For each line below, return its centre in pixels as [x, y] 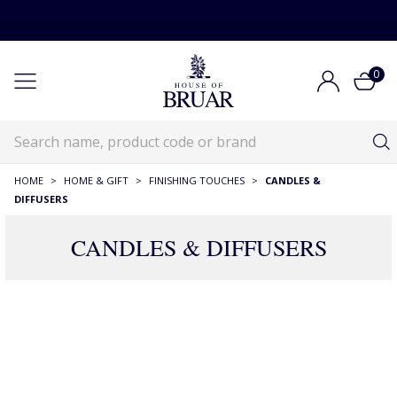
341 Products [198, 360]
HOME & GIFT [96, 180]
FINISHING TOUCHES [197, 180]
